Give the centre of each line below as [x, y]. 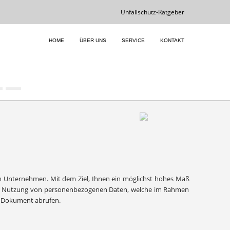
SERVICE [133, 40]
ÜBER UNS [93, 40]
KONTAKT [172, 40]
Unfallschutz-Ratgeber [152, 12]
